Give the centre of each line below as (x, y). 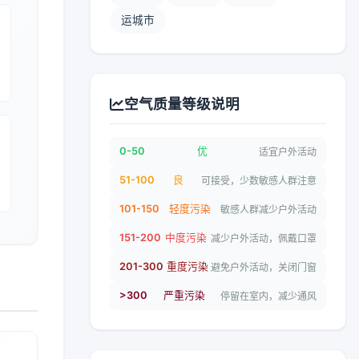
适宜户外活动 (288, 151)
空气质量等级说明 (182, 104)
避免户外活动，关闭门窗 (264, 267)
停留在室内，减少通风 (268, 296)
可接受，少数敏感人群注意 (259, 180)
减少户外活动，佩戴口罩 (264, 238)
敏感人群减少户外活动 (268, 209)
